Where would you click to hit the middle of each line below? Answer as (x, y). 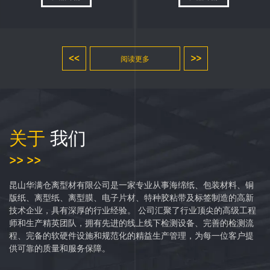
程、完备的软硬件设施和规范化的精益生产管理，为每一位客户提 (131, 235)
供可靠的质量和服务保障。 (60, 248)
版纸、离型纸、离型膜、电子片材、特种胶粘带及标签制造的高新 (131, 197)
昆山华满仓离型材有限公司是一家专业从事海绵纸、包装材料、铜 (131, 185)
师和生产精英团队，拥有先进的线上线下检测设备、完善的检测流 (131, 223)
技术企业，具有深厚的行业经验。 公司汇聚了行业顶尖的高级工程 (133, 210)
